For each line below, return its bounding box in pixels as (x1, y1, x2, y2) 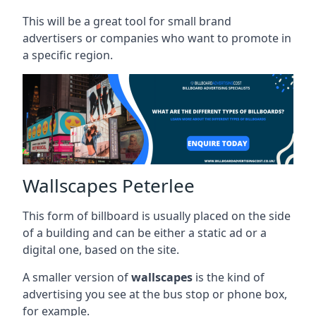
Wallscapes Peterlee (23, 172, 195, 198)
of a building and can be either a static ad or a (23, 224, 267, 241)
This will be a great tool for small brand (23, 13, 231, 29)
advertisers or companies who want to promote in (23, 30, 291, 46)
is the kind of (193, 269, 265, 285)
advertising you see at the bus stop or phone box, (23, 286, 287, 302)
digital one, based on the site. (23, 241, 179, 257)
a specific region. (23, 47, 113, 63)
